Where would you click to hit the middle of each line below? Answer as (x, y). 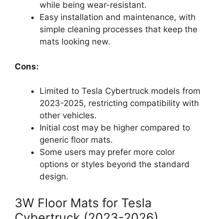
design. (54, 177)
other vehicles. (68, 116)
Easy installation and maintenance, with (118, 17)
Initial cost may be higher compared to (115, 128)
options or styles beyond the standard (115, 164)
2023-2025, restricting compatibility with (119, 103)
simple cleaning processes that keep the (119, 30)
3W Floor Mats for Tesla (83, 203)
